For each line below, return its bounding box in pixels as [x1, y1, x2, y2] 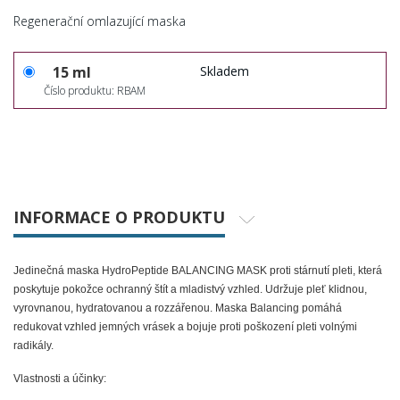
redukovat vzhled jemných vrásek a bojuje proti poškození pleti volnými [13, 321, 357, 334]
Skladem [200, 62, 249, 80]
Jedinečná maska [13, 264, 102, 278]
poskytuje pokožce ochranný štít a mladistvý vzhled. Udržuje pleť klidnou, [13, 283, 367, 296]
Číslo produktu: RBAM [44, 83, 146, 99]
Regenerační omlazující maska [13, 12, 186, 30]
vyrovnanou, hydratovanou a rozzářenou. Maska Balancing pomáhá [13, 302, 342, 315]
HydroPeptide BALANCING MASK [102, 264, 270, 278]
